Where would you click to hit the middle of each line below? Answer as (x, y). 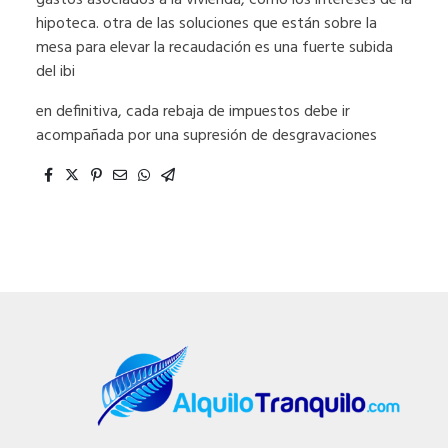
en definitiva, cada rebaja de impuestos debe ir (193, 112)
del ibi (55, 72)
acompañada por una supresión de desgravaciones (206, 136)
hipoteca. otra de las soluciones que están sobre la (206, 24)
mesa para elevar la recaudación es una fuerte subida (214, 48)
